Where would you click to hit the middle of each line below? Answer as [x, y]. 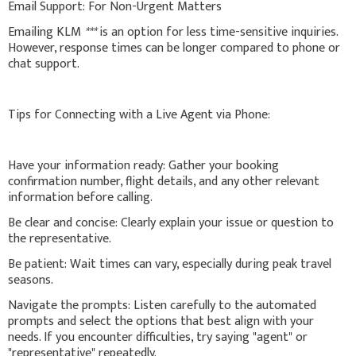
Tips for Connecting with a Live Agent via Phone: [139, 114]
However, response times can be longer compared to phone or [174, 48]
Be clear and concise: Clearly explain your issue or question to [171, 222]
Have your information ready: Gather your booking [143, 165]
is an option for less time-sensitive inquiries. [217, 32]
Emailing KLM [46, 32]
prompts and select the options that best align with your [161, 321]
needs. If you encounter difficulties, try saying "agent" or [158, 337]
